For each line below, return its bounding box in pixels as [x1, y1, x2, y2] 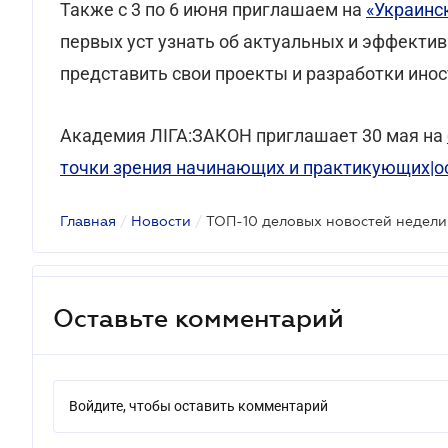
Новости [131, 213, 191, 229]
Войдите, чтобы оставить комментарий [69, 398, 328, 414]
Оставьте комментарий [53, 303, 344, 332]
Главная [60, 213, 116, 229]
